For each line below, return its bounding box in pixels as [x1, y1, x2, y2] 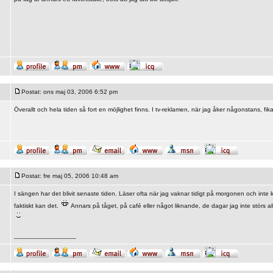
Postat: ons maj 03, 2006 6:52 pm [21, 88, 118, 95]
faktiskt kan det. [13, 202, 60, 209]
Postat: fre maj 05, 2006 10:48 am [21, 172, 118, 179]
